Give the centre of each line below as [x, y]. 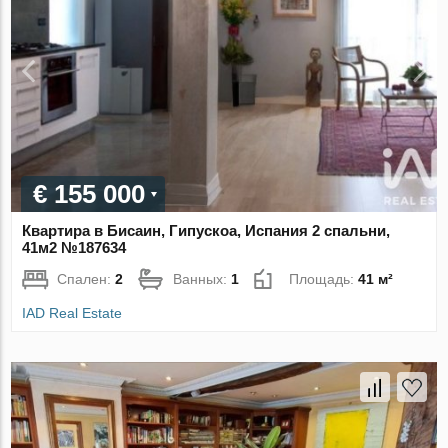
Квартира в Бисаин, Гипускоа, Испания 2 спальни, [206, 230]
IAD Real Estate [72, 312]
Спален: [86, 278]
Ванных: [202, 278]
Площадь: [324, 278]
